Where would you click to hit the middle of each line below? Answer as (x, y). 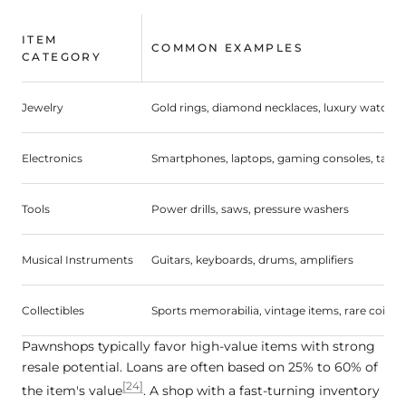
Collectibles (53, 311)
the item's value (72, 391)
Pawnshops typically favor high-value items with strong (198, 347)
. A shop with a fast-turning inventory (261, 391)
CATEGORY (62, 57)
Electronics (52, 159)
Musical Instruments (77, 260)
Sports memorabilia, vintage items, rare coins (275, 311)
